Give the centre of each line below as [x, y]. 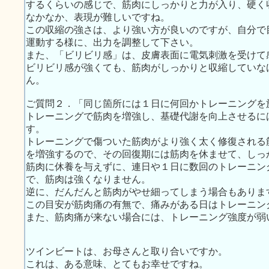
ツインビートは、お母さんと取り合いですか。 [127, 251]
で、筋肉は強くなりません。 [88, 179]
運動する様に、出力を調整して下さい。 [112, 42]
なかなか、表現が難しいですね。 [98, 17]
